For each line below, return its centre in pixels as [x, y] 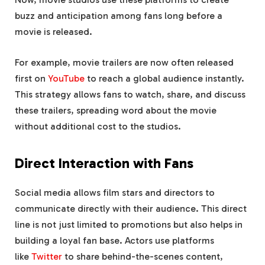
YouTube [66, 79]
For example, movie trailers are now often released [124, 63]
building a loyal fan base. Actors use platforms [114, 241]
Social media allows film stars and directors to [115, 193]
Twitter [47, 257]
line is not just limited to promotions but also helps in [129, 225]
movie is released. [54, 32]
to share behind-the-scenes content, [143, 257]
